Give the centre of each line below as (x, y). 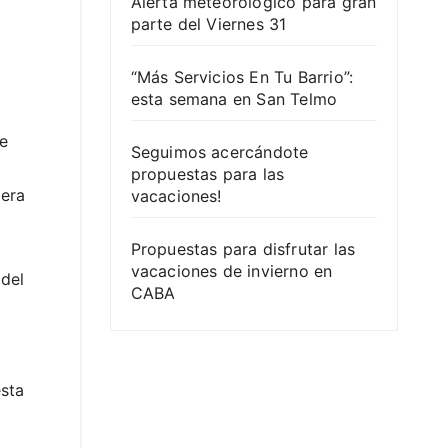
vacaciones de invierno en (231, 270)
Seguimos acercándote (219, 151)
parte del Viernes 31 (208, 23)
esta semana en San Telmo (234, 98)
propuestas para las (207, 173)
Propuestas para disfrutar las (243, 248)
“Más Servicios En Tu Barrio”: (242, 76)
